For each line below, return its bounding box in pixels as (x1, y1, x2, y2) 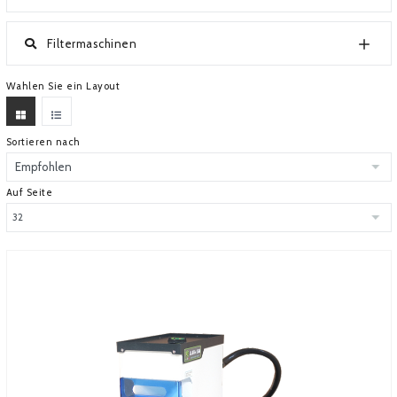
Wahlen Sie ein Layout (5, 80, 120, 92)
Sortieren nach (5, 136, 81, 148)
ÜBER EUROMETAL (9, 8, 121, 24)
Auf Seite (5, 186, 52, 198)
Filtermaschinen (43, 36, 136, 51)
